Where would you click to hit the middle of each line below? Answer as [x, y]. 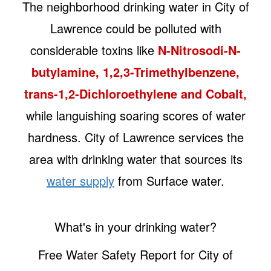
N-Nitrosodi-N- [199, 50]
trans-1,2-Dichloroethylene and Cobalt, [135, 93]
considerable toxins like [94, 50]
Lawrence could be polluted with [135, 28]
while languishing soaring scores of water [135, 115]
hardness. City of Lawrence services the [135, 137]
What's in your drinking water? [135, 226]
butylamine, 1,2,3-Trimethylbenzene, [135, 71]
